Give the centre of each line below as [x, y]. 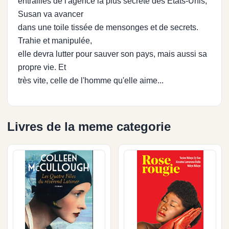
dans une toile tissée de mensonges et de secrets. [108, 27]
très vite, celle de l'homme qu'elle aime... [91, 80]
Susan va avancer [51, 14]
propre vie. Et [42, 67]
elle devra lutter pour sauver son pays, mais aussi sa [112, 54]
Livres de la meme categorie [89, 126]
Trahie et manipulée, [55, 40]
